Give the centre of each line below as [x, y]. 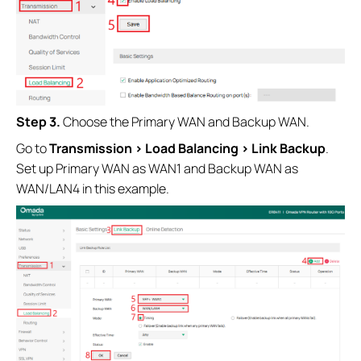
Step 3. [39, 121]
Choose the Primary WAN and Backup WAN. [186, 121]
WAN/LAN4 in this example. [93, 188]
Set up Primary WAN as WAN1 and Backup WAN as [157, 168]
